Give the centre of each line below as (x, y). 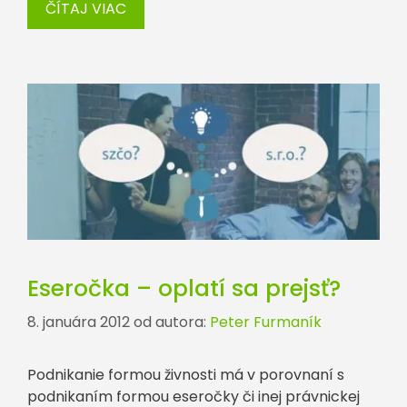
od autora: (172, 322)
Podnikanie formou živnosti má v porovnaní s (186, 374)
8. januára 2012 (79, 322)
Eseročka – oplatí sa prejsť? (184, 288)
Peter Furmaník (266, 322)
